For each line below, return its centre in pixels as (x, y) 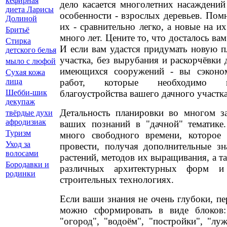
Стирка (18, 41)
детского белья (31, 50)
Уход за (18, 144)
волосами (22, 153)
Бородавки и (27, 164)
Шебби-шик (26, 92)
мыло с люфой (31, 61)
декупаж (20, 102)
